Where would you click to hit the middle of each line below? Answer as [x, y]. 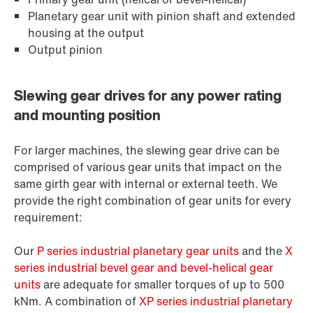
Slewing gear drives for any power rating [148, 96]
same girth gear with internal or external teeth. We [146, 184]
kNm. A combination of [77, 301]
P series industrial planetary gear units [138, 251]
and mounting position [87, 115]
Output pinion [65, 50]
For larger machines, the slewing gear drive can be [147, 151]
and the [262, 251]
